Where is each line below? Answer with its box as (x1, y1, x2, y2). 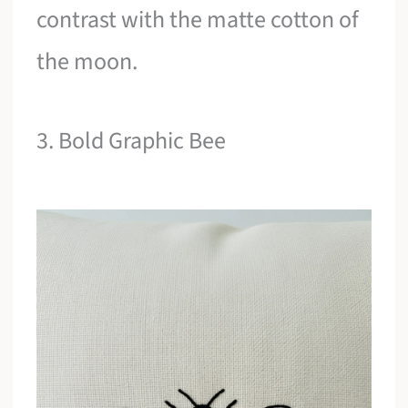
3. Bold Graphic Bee (36, 124, 227, 158)
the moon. (36, 44, 138, 78)
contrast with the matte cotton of (36, 2, 360, 36)
